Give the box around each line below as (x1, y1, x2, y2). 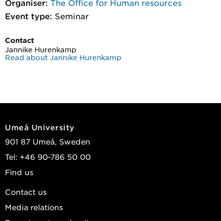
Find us (5, 167, 34, 177)
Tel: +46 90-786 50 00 (5, 151, 91, 161)
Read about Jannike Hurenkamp (5, 52, 121, 62)
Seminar (55, 10, 89, 21)
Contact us (5, 186, 47, 196)
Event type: (5, 10, 52, 21)
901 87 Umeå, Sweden (5, 136, 90, 146)
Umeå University (5, 122, 74, 132)
